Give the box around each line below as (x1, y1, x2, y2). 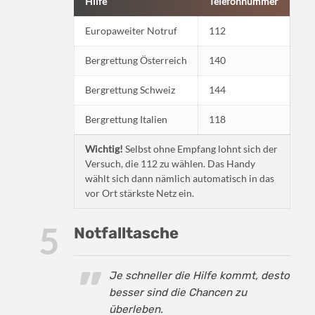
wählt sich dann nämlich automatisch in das (85, 173, 274, 185)
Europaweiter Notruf (85, 25, 177, 37)
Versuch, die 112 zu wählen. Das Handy (85, 158, 255, 170)
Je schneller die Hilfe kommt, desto (109, 269, 290, 283)
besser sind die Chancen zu (109, 286, 247, 300)
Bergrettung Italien (85, 114, 167, 126)
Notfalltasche (74, 224, 179, 243)
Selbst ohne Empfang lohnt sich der (123, 143, 278, 155)
